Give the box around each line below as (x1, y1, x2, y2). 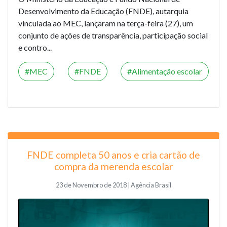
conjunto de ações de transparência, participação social (18, 30, 208, 40)
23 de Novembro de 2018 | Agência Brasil (56, 180, 171, 189)
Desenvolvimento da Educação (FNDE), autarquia (18, 6, 188, 16)
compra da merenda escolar (54, 160, 173, 172)
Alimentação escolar (132, 66, 202, 76)
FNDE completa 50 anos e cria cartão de (27, 148, 200, 161)
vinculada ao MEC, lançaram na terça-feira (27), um (18, 18, 193, 28)
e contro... (18, 42, 52, 52)
